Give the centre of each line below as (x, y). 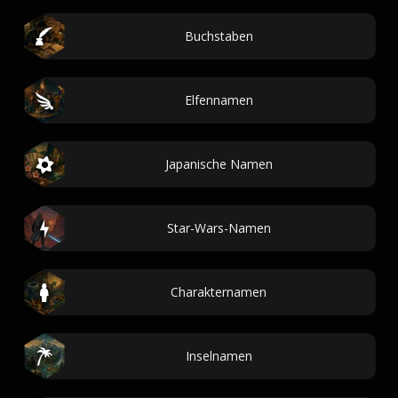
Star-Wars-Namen (219, 228)
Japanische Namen (219, 164)
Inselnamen (219, 356)
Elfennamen (219, 100)
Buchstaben (219, 36)
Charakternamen (219, 292)
